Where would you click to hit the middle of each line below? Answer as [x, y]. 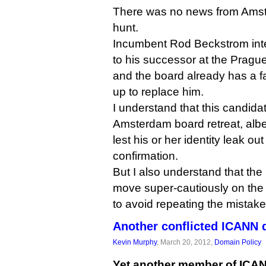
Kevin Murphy [135, 242]
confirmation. [145, 156]
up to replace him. [158, 92]
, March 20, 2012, [186, 242]
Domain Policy [238, 242]
